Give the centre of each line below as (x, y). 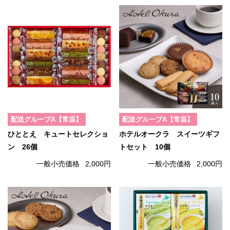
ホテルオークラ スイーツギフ (169, 135)
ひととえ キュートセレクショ (58, 135)
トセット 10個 (145, 147)
